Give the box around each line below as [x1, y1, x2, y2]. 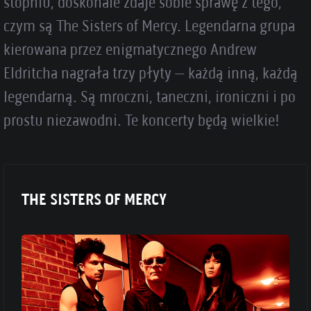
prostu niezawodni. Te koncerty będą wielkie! [3, 110, 279, 130]
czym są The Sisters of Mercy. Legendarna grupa [3, 16, 295, 35]
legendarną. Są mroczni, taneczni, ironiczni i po [3, 87, 296, 106]
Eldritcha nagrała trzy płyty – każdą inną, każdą [3, 63, 298, 83]
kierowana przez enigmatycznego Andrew [3, 40, 257, 59]
